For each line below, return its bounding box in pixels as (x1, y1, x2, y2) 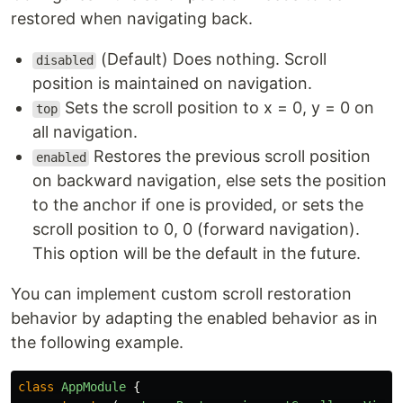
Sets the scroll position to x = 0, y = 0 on (60, 98, 375, 118)
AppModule (61, 380, 126, 395)
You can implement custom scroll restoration (11, 284, 352, 304)
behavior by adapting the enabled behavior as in (11, 309, 378, 328)
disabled (35, 53, 94, 68)
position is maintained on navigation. (32, 74, 312, 94)
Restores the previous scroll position (89, 147, 372, 166)
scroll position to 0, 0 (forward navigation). (32, 219, 360, 239)
